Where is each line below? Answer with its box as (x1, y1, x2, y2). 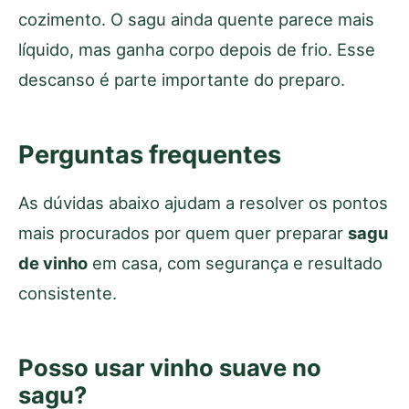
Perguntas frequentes (18, 139, 281, 170)
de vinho (18, 252, 88, 273)
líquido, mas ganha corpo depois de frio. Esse (18, 38, 375, 59)
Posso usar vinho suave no (18, 352, 321, 382)
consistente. (18, 282, 117, 303)
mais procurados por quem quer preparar (18, 222, 348, 243)
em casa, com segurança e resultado (88, 252, 383, 273)
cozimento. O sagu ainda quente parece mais (18, 8, 374, 29)
